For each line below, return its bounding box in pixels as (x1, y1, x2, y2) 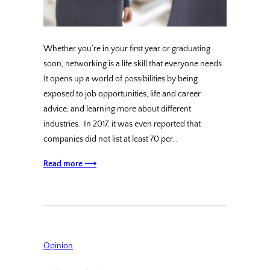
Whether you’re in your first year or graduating (43, 44, 210, 54)
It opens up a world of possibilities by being (43, 74, 198, 84)
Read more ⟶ (43, 159, 96, 169)
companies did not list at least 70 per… (43, 134, 178, 145)
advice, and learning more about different (43, 104, 191, 115)
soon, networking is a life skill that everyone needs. (43, 59, 224, 69)
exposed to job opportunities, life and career (43, 89, 201, 99)
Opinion (43, 240, 73, 251)
